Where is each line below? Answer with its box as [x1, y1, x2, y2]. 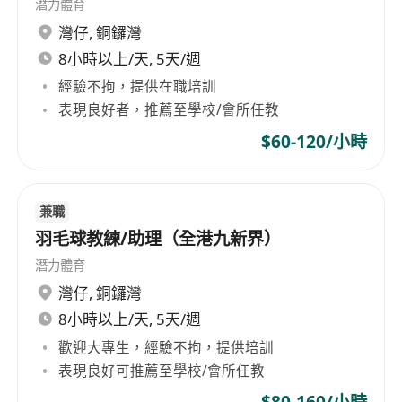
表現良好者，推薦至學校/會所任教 [58, 100, 280, 120]
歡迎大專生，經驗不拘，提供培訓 [58, 336, 275, 357]
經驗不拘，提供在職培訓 [58, 76, 217, 97]
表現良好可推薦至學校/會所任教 [58, 360, 266, 380]
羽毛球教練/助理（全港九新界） [35, 226, 282, 250]
